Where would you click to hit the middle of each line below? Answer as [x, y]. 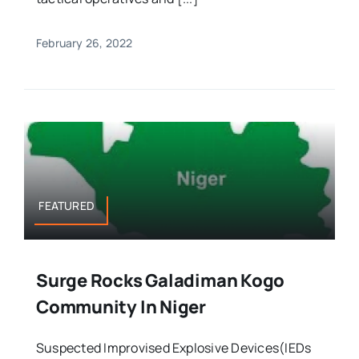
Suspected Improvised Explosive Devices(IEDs [173, 348]
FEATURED [67, 205]
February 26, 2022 [84, 42]
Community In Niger [121, 307]
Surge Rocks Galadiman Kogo [160, 281]
